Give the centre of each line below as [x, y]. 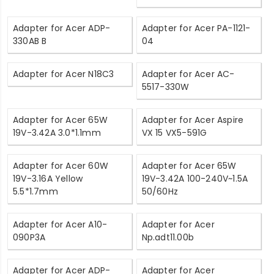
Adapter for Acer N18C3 [64, 74]
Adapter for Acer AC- [188, 74]
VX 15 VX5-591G [174, 132]
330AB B [30, 41]
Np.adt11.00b [168, 237]
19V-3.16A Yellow [48, 178]
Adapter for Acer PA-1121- [196, 28]
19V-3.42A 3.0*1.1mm [57, 132]
